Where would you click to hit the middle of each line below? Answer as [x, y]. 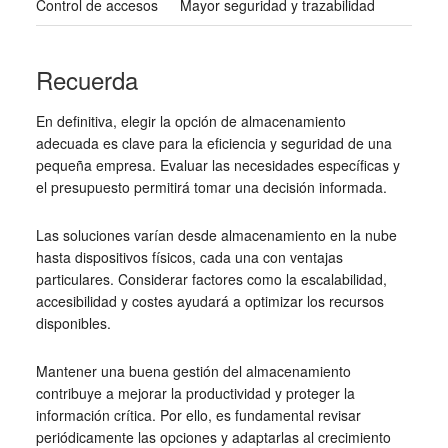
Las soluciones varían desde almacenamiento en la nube [216, 235]
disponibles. [73, 323]
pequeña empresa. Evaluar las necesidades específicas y [217, 165]
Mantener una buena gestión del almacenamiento [193, 371]
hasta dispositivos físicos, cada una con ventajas [189, 257]
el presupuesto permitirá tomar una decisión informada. [211, 187]
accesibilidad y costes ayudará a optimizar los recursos [209, 301]
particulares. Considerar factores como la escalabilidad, [211, 279]
